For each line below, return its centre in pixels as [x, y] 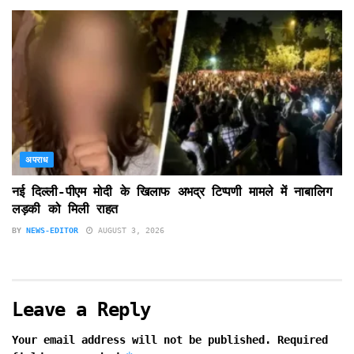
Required [303, 340]
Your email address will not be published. [141, 340]
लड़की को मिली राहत [65, 209]
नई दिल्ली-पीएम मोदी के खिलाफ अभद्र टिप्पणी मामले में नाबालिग [172, 192]
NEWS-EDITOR [52, 231]
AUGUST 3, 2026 [129, 231]
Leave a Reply [81, 310]
